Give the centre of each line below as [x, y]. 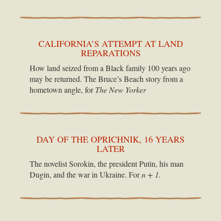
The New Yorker [121, 89]
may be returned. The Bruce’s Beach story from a [106, 78]
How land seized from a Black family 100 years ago [110, 68]
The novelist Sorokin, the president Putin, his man [107, 163]
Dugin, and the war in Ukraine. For [86, 174]
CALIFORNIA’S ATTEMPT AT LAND [110, 43]
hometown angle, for [62, 89]
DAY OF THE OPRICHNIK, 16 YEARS [110, 139]
